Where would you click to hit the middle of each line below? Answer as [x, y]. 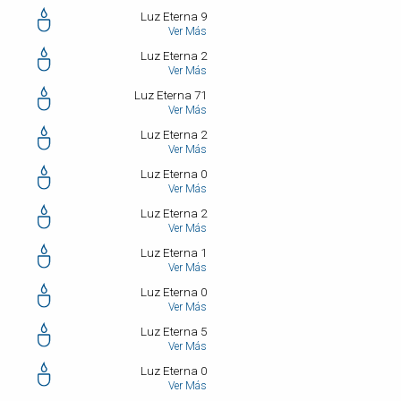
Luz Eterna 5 [174, 332]
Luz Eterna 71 [171, 95]
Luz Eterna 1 [174, 253]
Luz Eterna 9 [174, 17]
